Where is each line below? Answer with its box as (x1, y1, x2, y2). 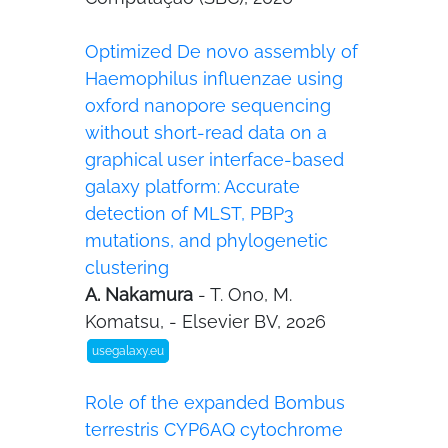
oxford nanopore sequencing (85, 95, 331, 116)
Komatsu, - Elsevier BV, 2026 (85, 311, 326, 332)
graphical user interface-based (85, 149, 344, 170)
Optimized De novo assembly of (85, 41, 358, 62)
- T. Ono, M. (198, 284, 292, 305)
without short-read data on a (85, 122, 327, 143)
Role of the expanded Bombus (85, 392, 345, 413)
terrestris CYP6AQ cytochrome (85, 419, 343, 440)
